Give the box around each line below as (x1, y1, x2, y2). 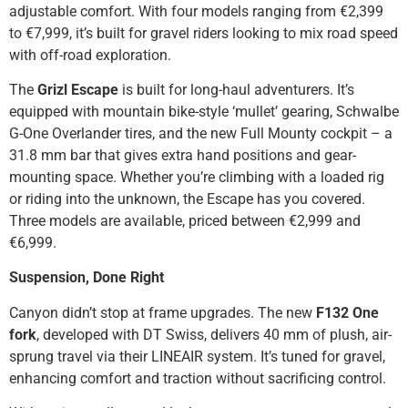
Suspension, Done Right (9, 269, 164, 287)
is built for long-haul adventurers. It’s (118, 80, 354, 98)
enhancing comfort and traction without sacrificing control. (9, 369, 386, 387)
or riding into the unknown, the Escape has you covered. (9, 189, 365, 208)
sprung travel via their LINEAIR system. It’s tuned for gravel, (9, 347, 385, 365)
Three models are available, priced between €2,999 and (9, 211, 361, 229)
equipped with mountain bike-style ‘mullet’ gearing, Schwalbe (9, 102, 399, 120)
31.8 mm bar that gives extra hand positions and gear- (9, 146, 356, 164)
